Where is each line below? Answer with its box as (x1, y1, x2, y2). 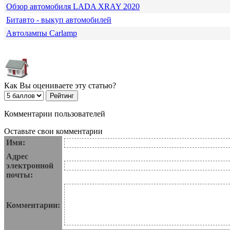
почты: (6, 170, 33, 180)
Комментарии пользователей (4, 109, 105, 119)
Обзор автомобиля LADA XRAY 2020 (6, 2, 140, 11)
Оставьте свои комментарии (4, 127, 103, 136)
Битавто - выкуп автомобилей (6, 15, 111, 25)
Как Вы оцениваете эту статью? (4, 81, 116, 90)
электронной (6, 161, 53, 170)
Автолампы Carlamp (6, 29, 77, 38)
